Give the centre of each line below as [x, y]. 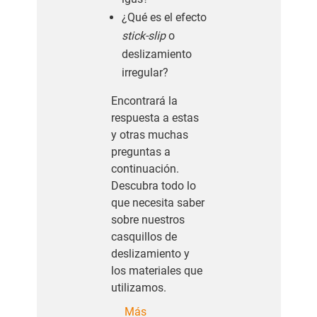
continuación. [145, 169]
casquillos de [144, 237]
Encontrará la [144, 101]
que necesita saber [157, 203]
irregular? [145, 73]
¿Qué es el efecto [164, 18]
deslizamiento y [150, 254]
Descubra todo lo [153, 186]
